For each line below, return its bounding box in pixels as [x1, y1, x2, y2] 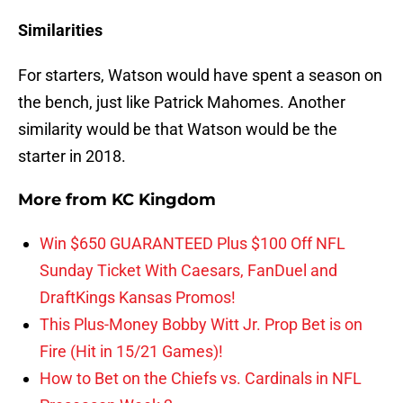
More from [18, 190, 112, 210]
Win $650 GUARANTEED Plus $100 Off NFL [40, 234, 345, 254]
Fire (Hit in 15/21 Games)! [40, 342, 223, 362]
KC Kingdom [112, 190, 216, 210]
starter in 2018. [18, 147, 126, 166]
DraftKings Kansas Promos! [40, 288, 236, 308]
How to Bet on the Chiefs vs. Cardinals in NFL [40, 369, 362, 389]
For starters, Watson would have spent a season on [18, 66, 382, 85]
